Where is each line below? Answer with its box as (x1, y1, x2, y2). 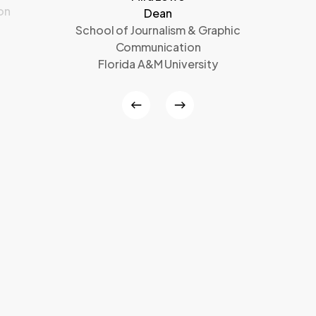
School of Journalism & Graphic (75, 22, 241, 37)
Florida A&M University (98, 56, 218, 71)
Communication (115, 39, 201, 54)
